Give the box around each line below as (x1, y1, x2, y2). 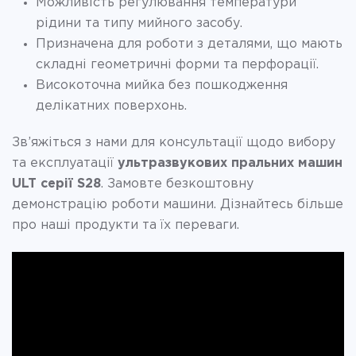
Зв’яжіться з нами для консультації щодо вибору (12, 136, 335, 149)
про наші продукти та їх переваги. (12, 219, 239, 231)
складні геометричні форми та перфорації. (36, 58, 319, 71)
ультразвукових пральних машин (118, 157, 342, 169)
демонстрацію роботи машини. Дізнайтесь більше (12, 198, 343, 211)
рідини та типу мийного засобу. (36, 17, 242, 29)
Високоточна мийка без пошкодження (36, 79, 288, 91)
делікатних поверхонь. (36, 99, 187, 112)
